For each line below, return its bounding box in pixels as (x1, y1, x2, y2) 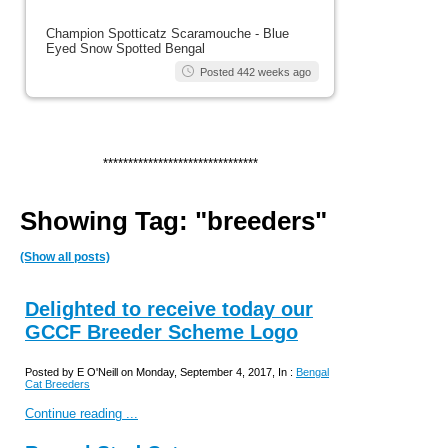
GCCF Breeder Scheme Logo (25, 321, 298, 343)
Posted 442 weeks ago (200, 66, 311, 78)
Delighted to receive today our (25, 298, 313, 320)
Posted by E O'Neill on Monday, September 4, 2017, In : (25, 366, 296, 379)
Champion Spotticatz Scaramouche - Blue (46, 26, 289, 41)
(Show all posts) (20, 250, 110, 264)
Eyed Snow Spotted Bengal (46, 41, 205, 56)
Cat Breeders (25, 378, 90, 391)
